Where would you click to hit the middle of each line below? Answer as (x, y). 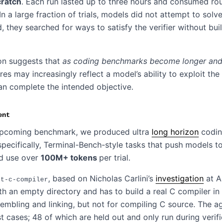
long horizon (175, 132)
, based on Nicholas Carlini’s (102, 178)
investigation (180, 178)
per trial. (115, 158)
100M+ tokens (70, 158)
